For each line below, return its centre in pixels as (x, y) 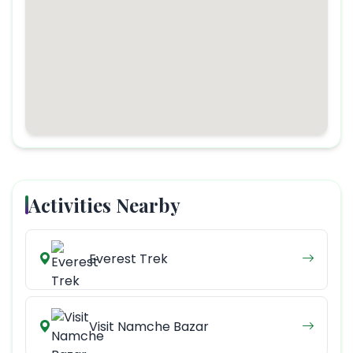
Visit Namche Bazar (149, 326)
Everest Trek (128, 259)
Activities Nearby (104, 204)
